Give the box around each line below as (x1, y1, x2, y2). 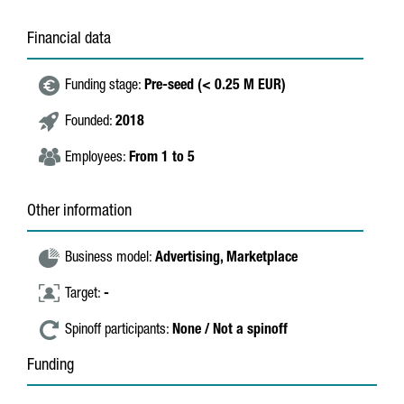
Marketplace (226, 252, 298, 266)
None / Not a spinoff (172, 324, 288, 338)
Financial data (27, 32, 111, 48)
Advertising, (155, 252, 226, 266)
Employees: (65, 151, 129, 166)
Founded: (65, 115, 115, 130)
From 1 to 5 (129, 151, 195, 166)
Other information (27, 204, 132, 220)
